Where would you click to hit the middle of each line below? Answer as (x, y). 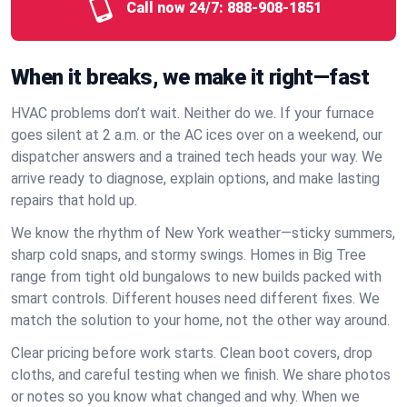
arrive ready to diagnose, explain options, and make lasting (195, 179)
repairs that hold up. (74, 200)
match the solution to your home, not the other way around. (200, 320)
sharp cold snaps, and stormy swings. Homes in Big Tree (189, 255)
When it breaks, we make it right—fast (190, 77)
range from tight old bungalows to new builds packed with (196, 277)
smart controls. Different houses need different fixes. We (195, 298)
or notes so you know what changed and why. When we (185, 397)
